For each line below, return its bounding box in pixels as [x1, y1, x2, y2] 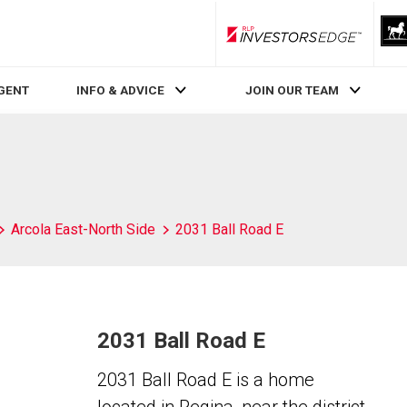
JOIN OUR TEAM [245, 83, 340, 98]
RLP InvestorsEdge [293, 34, 396, 47]
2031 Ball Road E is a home [96, 369, 314, 391]
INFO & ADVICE [75, 83, 164, 98]
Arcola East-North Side [11, 221, 155, 238]
